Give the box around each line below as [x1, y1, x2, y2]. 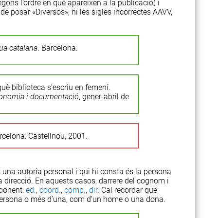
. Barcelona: [37, 43, 77, 53]
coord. [39, 185, 61, 195]
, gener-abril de [78, 92, 129, 101]
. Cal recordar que [97, 185, 157, 195]
